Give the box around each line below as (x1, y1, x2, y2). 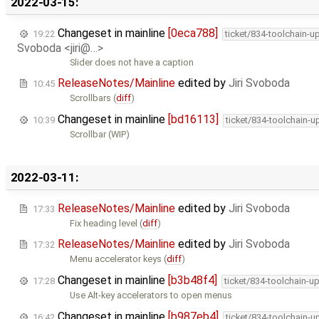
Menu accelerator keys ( (70, 253, 167, 265)
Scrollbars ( (70, 93, 117, 104)
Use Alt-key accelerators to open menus (70, 289, 233, 300)
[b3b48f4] (168, 273, 217, 287)
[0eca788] (168, 26, 218, 40)
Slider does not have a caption (70, 56, 194, 68)
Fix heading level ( (70, 217, 143, 229)
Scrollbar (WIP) (70, 128, 130, 140)
